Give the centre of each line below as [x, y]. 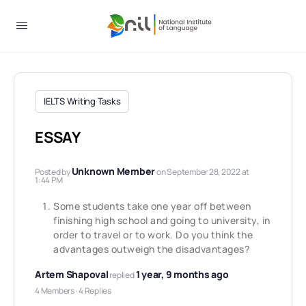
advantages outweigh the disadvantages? [151, 249]
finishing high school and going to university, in [162, 220]
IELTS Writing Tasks [82, 101]
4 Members [55, 291]
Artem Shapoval [72, 274]
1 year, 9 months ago [182, 274]
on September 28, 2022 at [203, 172]
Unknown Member [113, 171]
